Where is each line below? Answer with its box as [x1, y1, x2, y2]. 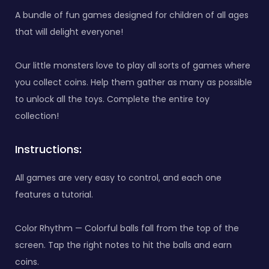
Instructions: [15, 141, 82, 157]
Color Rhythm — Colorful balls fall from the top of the [15, 222, 239, 234]
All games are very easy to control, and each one [15, 171, 222, 184]
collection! [15, 109, 59, 122]
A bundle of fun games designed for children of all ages [15, 8, 249, 21]
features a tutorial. [15, 188, 93, 201]
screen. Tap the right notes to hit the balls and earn [15, 238, 232, 251]
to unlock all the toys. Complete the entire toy [15, 92, 210, 105]
